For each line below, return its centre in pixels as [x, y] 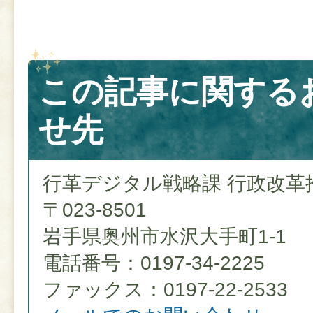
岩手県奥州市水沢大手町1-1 [165, 237]
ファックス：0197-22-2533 [165, 290]
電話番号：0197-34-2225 [154, 263]
